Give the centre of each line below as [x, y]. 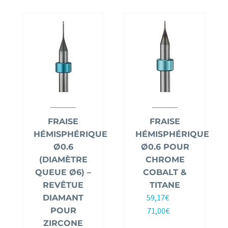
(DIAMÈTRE [63, 160]
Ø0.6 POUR [165, 147]
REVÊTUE [63, 185]
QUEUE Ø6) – [63, 173]
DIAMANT [63, 198]
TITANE [165, 185]
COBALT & [165, 173]
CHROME [165, 160]
